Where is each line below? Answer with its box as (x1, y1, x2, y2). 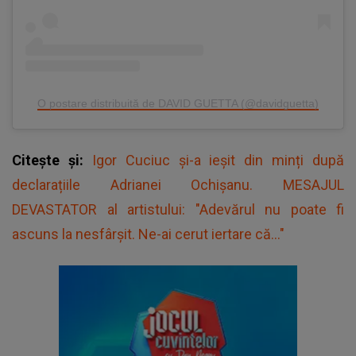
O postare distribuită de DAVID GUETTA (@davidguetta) (37, 96, 319, 110)
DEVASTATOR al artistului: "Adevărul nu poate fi (12, 200, 344, 218)
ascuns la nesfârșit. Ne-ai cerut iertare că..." (12, 225, 284, 242)
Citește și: (12, 151, 92, 168)
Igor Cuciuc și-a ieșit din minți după (91, 151, 344, 168)
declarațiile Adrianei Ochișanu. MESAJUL (12, 176, 344, 193)
